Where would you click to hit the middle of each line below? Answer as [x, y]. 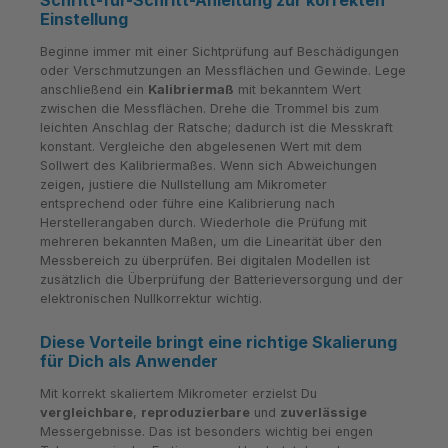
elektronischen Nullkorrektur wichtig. [151, 298]
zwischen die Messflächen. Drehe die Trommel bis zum [209, 108]
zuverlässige [323, 413]
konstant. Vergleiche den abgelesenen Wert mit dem [201, 146]
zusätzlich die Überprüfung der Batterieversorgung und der [221, 279]
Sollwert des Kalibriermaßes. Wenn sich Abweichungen [208, 165]
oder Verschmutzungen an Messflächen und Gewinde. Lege [223, 70]
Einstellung [84, 19]
